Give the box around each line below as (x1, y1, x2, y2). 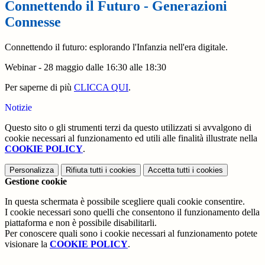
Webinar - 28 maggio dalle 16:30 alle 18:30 (5, 62, 166, 73)
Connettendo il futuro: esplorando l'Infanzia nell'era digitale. (5, 42, 228, 53)
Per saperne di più (5, 82, 74, 93)
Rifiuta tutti (66, 166, 103, 175)
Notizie (5, 102, 32, 113)
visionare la (5, 239, 50, 250)
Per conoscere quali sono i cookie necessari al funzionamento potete (5, 228, 257, 239)
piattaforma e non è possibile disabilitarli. (5, 218, 157, 228)
